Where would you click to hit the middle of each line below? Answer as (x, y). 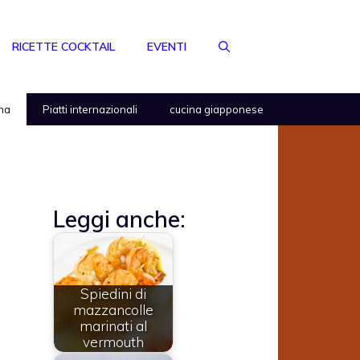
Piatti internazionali (90, 110)
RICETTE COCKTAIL (63, 47)
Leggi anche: (119, 219)
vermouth (113, 342)
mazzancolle (113, 310)
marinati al (113, 326)
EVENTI (167, 47)
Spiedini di (113, 294)
